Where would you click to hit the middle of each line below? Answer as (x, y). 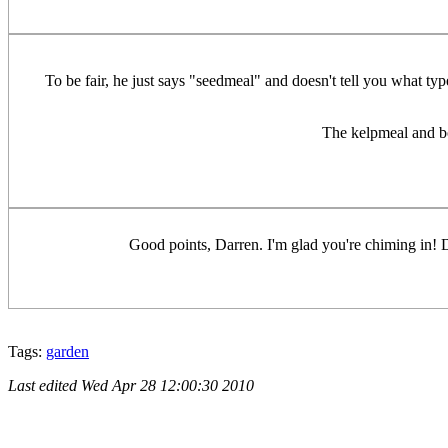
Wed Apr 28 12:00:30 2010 (167, 386)
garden (67, 352)
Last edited (44, 386)
